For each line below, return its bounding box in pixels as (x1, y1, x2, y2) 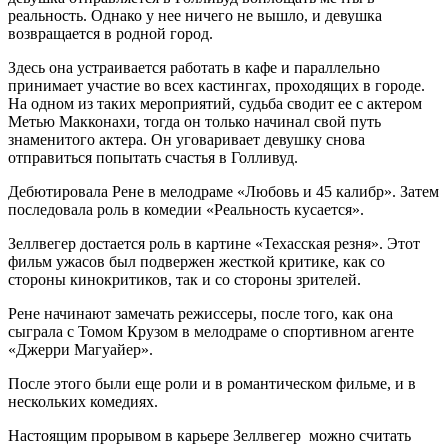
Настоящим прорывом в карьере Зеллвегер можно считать (8, 427, 411, 445)
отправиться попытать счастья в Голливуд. (8, 149, 298, 167)
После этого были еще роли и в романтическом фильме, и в (8, 375, 416, 393)
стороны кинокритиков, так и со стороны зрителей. (8, 271, 361, 289)
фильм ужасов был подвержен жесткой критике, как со (8, 253, 385, 271)
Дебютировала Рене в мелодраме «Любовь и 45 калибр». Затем (8, 183, 439, 201)
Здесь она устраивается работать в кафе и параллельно (8, 59, 380, 77)
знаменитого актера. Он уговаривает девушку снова (8, 131, 365, 149)
